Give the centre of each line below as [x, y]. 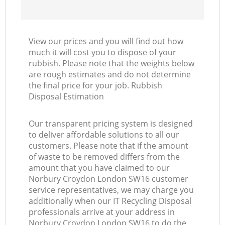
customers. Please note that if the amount [109, 146]
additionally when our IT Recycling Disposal [110, 201]
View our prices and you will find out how [106, 41]
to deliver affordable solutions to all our [104, 135]
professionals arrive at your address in [102, 212]
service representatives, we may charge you [111, 190]
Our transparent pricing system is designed [111, 124]
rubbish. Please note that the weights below [112, 64]
